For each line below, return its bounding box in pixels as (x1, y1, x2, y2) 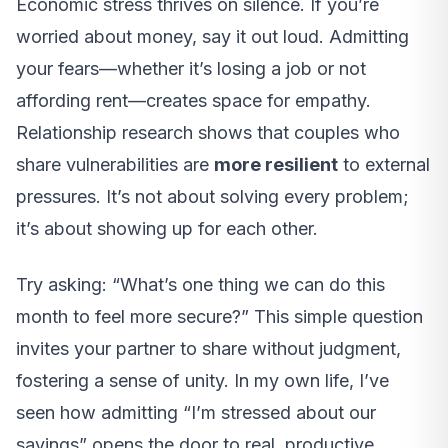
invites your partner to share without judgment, (16, 338, 401, 360)
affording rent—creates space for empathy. (16, 90, 371, 112)
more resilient (214, 154, 338, 176)
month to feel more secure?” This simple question (16, 306, 423, 328)
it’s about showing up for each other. (16, 218, 318, 240)
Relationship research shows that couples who (16, 122, 400, 144)
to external (338, 154, 430, 176)
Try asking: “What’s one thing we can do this (16, 274, 385, 296)
